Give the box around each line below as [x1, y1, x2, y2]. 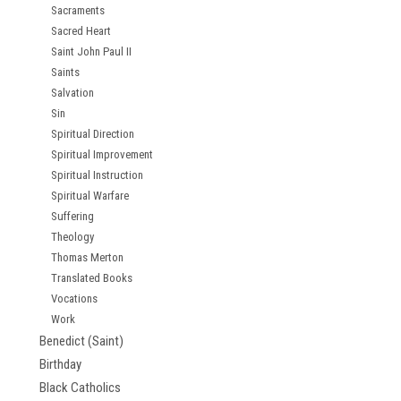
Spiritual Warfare [51, 189, 129, 202]
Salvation [51, 86, 94, 99]
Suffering [51, 209, 94, 223]
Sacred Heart [51, 24, 111, 38]
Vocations [51, 292, 98, 305]
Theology [51, 230, 94, 243]
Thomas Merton [51, 251, 124, 264]
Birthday [39, 356, 81, 372]
